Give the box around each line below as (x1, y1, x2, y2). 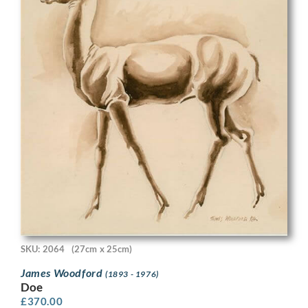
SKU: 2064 (21, 243, 65, 254)
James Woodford (21, 266, 105, 280)
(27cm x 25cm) (71, 243, 133, 254)
